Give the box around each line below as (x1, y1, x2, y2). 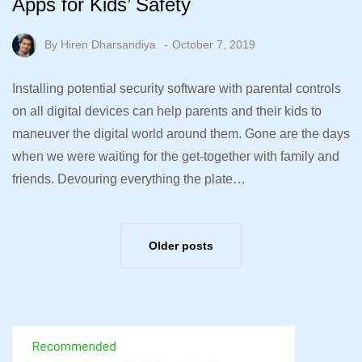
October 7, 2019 (172, 37, 255, 51)
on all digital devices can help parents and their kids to (12, 103, 322, 118)
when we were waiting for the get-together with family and (12, 149, 339, 163)
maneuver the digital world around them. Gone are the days (12, 126, 350, 141)
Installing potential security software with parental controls (12, 81, 341, 95)
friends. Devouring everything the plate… (12, 171, 246, 186)
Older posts (149, 238, 213, 252)
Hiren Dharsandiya (61, 37, 156, 51)
